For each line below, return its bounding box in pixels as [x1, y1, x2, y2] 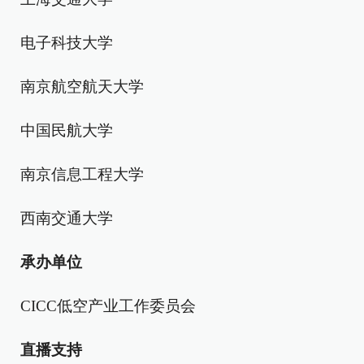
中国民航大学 [20, 122, 113, 140]
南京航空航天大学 [20, 78, 144, 96]
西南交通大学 [20, 210, 113, 227]
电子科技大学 [20, 34, 113, 52]
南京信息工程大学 [20, 166, 144, 184]
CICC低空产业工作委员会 [20, 297, 196, 315]
